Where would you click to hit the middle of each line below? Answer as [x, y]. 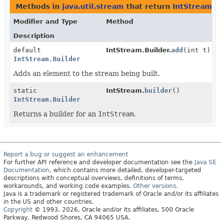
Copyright [18, 210]
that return [148, 6]
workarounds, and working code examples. [68, 186]
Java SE [205, 162]
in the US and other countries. [49, 202]
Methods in [39, 6]
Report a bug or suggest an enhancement [66, 154]
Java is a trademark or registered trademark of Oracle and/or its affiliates [111, 194]
